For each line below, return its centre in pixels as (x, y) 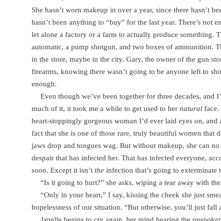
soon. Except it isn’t (63, 170)
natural (191, 108)
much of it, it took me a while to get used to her (106, 108)
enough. (44, 84)
